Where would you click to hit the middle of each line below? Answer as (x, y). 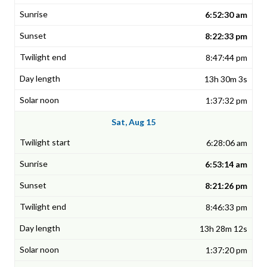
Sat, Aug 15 (133, 122)
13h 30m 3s (226, 79)
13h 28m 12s (223, 229)
